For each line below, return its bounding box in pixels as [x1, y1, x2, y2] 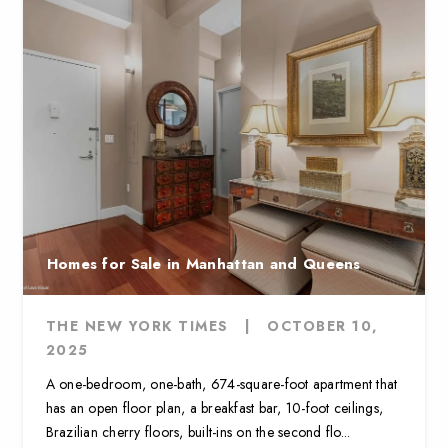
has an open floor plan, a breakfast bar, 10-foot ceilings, [45, 397, 384, 418]
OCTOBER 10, [267, 315, 379, 336]
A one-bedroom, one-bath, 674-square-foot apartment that [45, 373, 398, 394]
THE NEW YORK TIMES [45, 315, 229, 336]
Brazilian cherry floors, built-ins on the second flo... [45, 421, 351, 442]
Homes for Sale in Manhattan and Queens [46, 252, 361, 275]
